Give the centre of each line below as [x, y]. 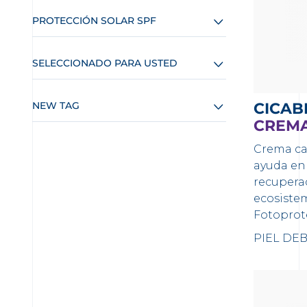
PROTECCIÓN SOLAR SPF [94, 21]
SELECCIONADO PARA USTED [105, 63]
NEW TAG [56, 106]
